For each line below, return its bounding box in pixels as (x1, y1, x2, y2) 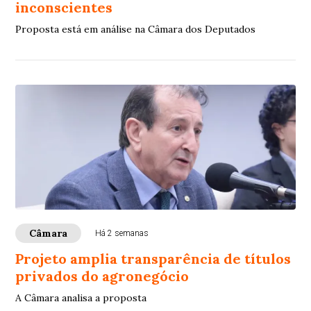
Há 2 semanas (95, 228, 149, 239)
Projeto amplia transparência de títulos (15, 250, 292, 268)
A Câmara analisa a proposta (15, 292, 147, 305)
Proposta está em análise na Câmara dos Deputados (15, 23, 256, 36)
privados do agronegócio (15, 267, 190, 285)
